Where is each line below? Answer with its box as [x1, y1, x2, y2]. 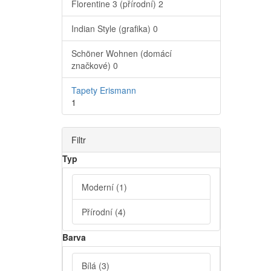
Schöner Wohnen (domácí [71, 47, 172, 60]
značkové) [71, 59, 113, 72]
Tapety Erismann [71, 84, 136, 97]
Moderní [82, 181, 116, 194]
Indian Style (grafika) [71, 22, 153, 35]
